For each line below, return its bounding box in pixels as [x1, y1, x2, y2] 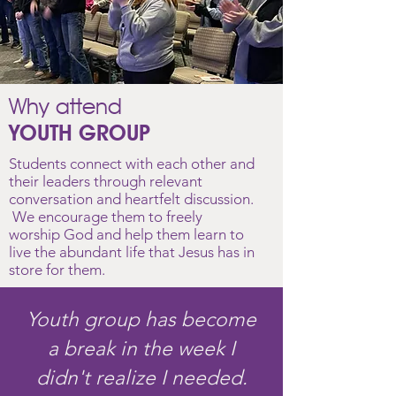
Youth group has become [27, 308, 256, 331]
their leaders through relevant [9, 172, 202, 190]
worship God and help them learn [9, 225, 230, 243]
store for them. [9, 261, 105, 278]
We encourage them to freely [9, 208, 202, 225]
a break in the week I [48, 337, 235, 361]
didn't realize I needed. [35, 366, 247, 390]
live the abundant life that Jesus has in [9, 243, 255, 261]
